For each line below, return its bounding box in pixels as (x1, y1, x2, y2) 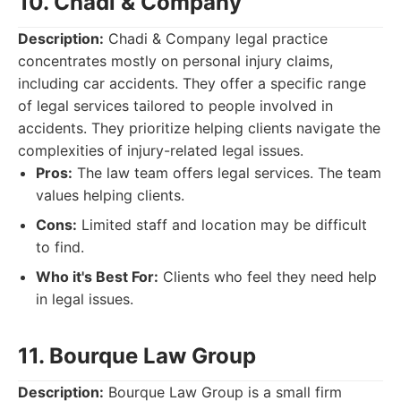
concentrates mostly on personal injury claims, (18, 52, 333, 70)
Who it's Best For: (36, 268, 158, 286)
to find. (36, 238, 84, 256)
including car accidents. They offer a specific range (18, 74, 366, 92)
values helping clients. (36, 186, 184, 204)
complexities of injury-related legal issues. (18, 141, 303, 159)
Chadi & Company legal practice (104, 30, 328, 47)
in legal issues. (36, 290, 133, 308)
